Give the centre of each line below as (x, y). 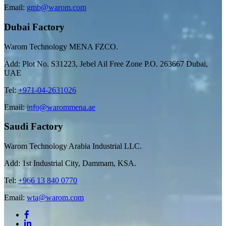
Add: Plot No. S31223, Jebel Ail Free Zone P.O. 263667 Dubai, (106, 64)
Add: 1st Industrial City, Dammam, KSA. (70, 163)
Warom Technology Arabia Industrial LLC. (73, 146)
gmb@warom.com (56, 8)
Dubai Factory (34, 27)
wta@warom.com (55, 197)
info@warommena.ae (61, 107)
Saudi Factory (34, 127)
